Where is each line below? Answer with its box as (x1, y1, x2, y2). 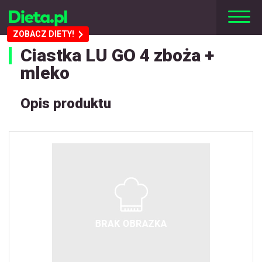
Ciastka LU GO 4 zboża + (20, 45, 214, 65)
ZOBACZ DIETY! (13, 29, 74, 39)
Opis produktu (20, 95, 111, 112)
